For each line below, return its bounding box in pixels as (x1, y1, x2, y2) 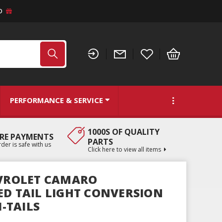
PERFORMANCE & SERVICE (9, 95, 103, 106)
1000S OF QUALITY (87, 126, 160, 137)
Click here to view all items (87, 145, 161, 154)
